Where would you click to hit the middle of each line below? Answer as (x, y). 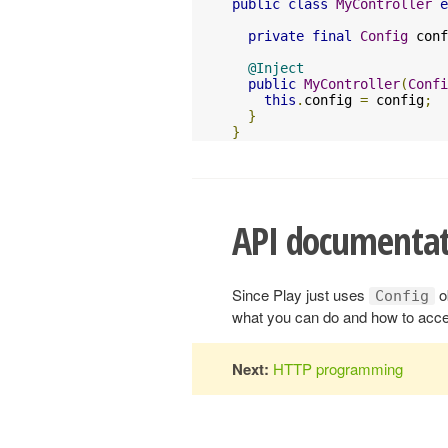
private (276, 35)
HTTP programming (338, 368)
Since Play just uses (300, 294)
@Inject (276, 67)
